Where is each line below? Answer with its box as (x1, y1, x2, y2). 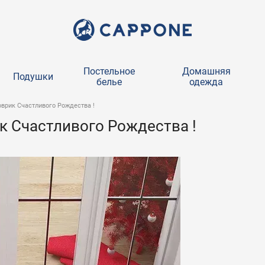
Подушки (12, 71, 53, 82)
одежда (189, 76, 224, 88)
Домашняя (182, 66, 231, 77)
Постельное (83, 66, 135, 77)
